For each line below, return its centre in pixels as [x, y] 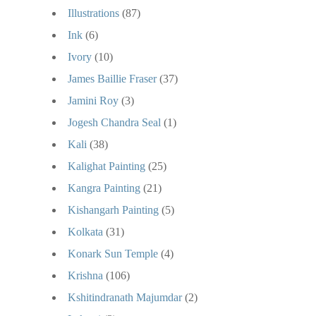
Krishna [85, 275]
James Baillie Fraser [112, 78]
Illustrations [93, 13]
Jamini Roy [93, 100]
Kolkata [85, 231]
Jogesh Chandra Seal [114, 122]
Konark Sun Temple [113, 253]
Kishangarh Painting [113, 209]
